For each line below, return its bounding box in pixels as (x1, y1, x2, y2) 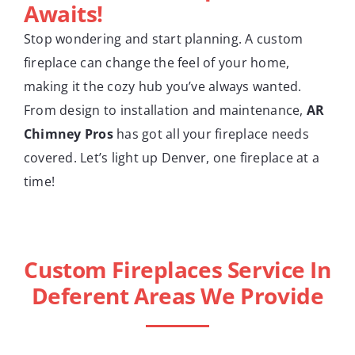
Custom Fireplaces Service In (24, 254, 331, 284)
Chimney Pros (24, 124, 113, 143)
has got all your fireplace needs (113, 124, 309, 143)
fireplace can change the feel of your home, (24, 53, 290, 71)
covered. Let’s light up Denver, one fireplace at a (24, 148, 319, 166)
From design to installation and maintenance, (24, 101, 307, 119)
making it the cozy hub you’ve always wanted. (24, 77, 302, 95)
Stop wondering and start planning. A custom (24, 29, 303, 48)
